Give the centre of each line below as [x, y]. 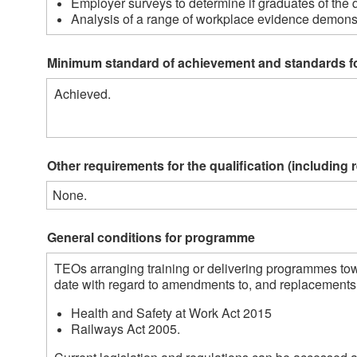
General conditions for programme [151, 237]
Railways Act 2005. [129, 329]
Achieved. [82, 94]
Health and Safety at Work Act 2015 [171, 313]
